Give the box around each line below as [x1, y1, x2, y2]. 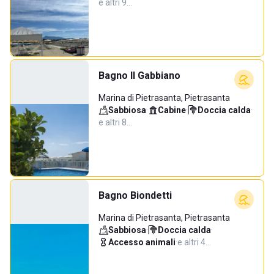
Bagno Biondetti [98, 190, 172, 201]
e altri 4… [177, 237, 211, 247]
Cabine [158, 105, 186, 115]
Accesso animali [108, 237, 176, 247]
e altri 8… [98, 117, 132, 127]
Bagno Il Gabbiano [98, 70, 180, 81]
